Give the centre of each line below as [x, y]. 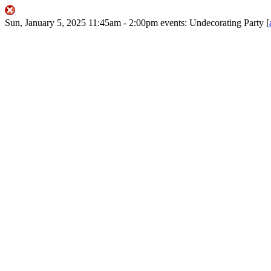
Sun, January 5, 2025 [45, 23]
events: [174, 23]
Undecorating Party [227, 23]
